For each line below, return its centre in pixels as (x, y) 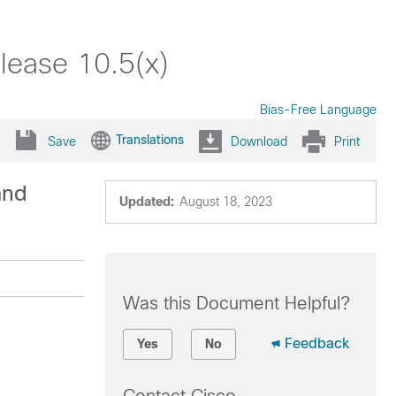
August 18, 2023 (225, 202)
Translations (150, 139)
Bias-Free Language (318, 110)
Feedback (316, 343)
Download (259, 141)
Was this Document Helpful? (236, 303)
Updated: (146, 202)
